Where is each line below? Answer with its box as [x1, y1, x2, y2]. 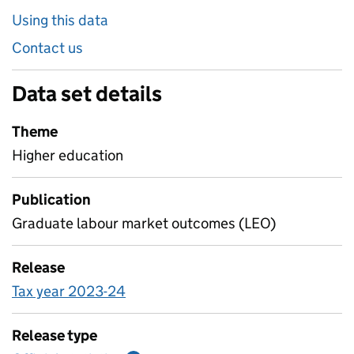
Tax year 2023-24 [12, 282, 126, 300]
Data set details [12, 81, 162, 107]
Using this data [12, 11, 108, 29]
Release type [12, 326, 97, 345]
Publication [12, 190, 91, 209]
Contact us [12, 39, 83, 57]
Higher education [12, 146, 123, 164]
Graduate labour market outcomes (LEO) [12, 214, 276, 232]
